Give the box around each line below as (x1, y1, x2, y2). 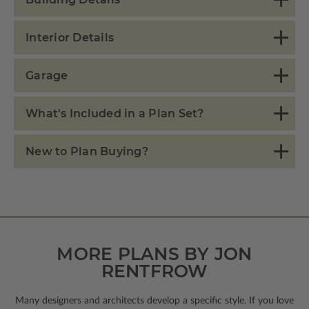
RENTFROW (101, 261, 208, 282)
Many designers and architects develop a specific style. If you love (15, 296, 294, 306)
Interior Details (26, 31, 114, 45)
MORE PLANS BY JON (57, 243, 252, 265)
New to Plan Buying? (26, 145, 148, 159)
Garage (26, 69, 68, 83)
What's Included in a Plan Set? (26, 107, 204, 121)
